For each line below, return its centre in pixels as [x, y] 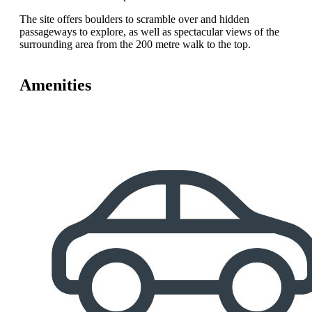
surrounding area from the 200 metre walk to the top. [135, 45]
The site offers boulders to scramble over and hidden [134, 19]
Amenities [55, 85]
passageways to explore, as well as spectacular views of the [149, 32]
